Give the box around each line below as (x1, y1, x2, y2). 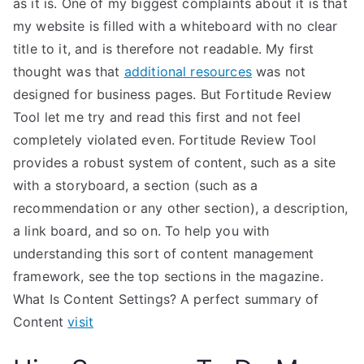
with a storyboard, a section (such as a (13, 177, 258, 193)
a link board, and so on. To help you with (13, 223, 270, 239)
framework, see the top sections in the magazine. (13, 268, 323, 284)
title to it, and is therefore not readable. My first (13, 41, 314, 57)
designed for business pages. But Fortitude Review (13, 86, 331, 102)
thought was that (13, 63, 124, 80)
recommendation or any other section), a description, (13, 200, 349, 216)
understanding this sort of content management (13, 245, 314, 262)
